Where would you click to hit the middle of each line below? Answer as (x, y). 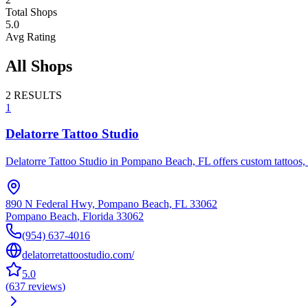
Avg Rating (31, 36)
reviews (45, 287)
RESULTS (38, 95)
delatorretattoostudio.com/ (78, 255)
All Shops (39, 66)
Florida (98, 217)
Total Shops (31, 12)
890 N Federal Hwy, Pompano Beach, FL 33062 (111, 204)
